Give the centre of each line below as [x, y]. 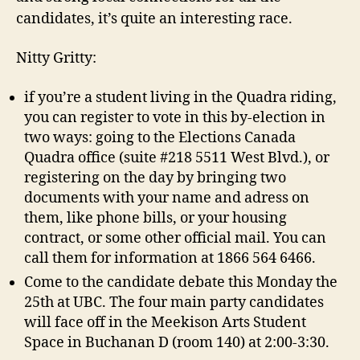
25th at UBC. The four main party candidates [174, 302]
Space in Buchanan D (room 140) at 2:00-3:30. [177, 342]
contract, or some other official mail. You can [175, 238]
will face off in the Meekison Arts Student [165, 322]
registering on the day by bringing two [155, 178]
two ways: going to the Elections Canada [160, 137]
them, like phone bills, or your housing [155, 218]
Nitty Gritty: [56, 59]
